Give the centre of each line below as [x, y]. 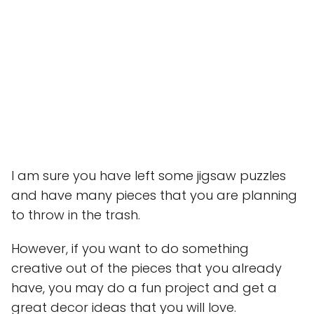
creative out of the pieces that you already [146, 268]
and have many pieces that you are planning [154, 196]
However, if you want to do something [130, 249]
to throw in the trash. [76, 215]
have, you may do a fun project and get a [144, 288]
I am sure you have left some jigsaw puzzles [149, 176]
